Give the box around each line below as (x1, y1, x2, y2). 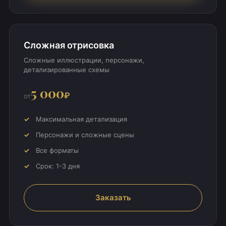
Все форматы (35, 146, 79, 154)
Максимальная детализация (35, 115, 127, 123)
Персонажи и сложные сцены (35, 130, 134, 139)
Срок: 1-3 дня (35, 161, 80, 170)
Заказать (95, 192, 131, 202)
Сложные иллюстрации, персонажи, (23, 55, 144, 64)
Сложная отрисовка (23, 39, 114, 50)
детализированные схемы (23, 65, 109, 74)
